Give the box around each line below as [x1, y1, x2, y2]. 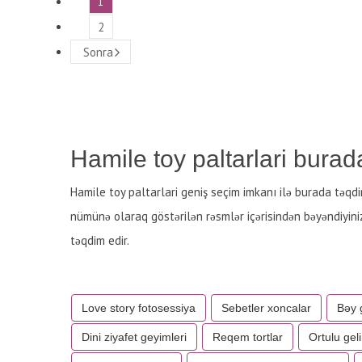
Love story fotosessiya [82, 301, 196, 314]
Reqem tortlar [213, 330, 283, 343]
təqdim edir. [70, 233, 129, 248]
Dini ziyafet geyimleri [82, 330, 187, 343]
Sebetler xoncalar [221, 301, 311, 314]
